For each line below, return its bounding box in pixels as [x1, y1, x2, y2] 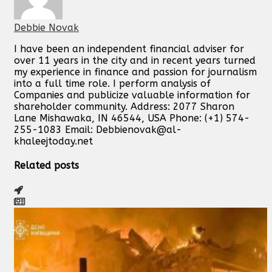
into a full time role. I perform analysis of [14, 78, 211, 90]
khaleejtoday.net [14, 135, 93, 148]
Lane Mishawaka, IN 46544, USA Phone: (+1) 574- [14, 112, 250, 124]
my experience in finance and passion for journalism [14, 66, 257, 78]
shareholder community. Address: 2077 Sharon [14, 101, 234, 113]
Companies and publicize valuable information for [14, 89, 250, 101]
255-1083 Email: [14, 124, 96, 136]
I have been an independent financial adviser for [14, 43, 244, 55]
